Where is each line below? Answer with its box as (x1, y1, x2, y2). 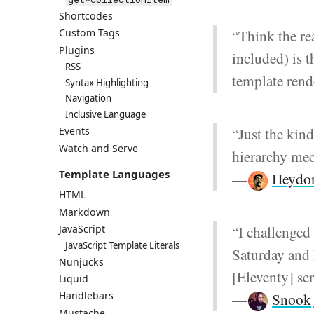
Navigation (65, 92, 112, 105)
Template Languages (58, 167, 170, 182)
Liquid (58, 272, 88, 286)
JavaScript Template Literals (65, 238, 180, 252)
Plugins (58, 43, 95, 57)
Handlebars (58, 289, 114, 303)
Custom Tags (58, 26, 120, 40)
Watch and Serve (58, 141, 138, 155)
